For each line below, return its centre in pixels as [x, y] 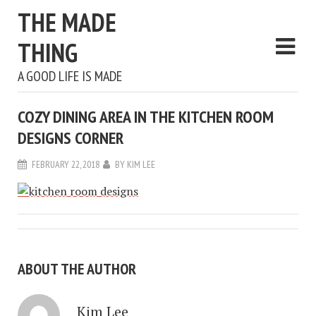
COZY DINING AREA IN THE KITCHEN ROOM [146, 117]
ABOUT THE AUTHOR [77, 269]
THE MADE [67, 22]
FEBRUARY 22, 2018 [66, 164]
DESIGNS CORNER [71, 138]
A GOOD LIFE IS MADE [70, 76]
